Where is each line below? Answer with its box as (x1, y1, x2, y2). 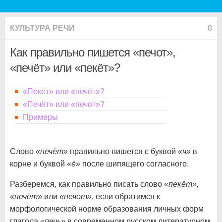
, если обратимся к (92, 192, 160, 201)
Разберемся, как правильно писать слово (10, 180, 164, 188)
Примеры (23, 113, 58, 121)
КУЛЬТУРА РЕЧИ (10, 24, 75, 32)
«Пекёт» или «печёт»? (23, 87, 105, 96)
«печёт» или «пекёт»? (10, 61, 120, 74)
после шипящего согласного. (80, 160, 189, 168)
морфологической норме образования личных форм (10, 205, 204, 213)
